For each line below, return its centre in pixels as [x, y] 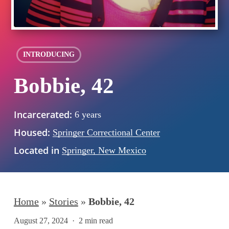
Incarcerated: [43, 114]
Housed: [32, 132]
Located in [36, 150]
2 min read [96, 220]
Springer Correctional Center [106, 132]
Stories [63, 201]
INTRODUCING [49, 54]
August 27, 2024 [41, 220]
